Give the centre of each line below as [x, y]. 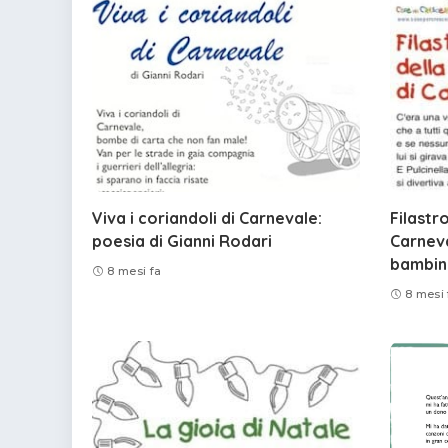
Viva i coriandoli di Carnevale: [207, 217]
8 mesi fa [134, 271]
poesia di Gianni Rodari [182, 240]
